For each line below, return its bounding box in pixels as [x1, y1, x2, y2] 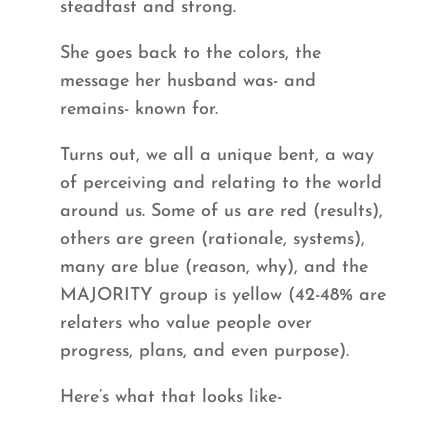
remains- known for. [59, 100, 218, 120]
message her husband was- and [59, 72, 316, 92]
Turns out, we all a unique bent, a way [59, 146, 374, 166]
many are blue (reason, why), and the [59, 258, 368, 278]
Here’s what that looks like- [59, 388, 282, 408]
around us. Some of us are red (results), [59, 202, 383, 222]
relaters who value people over [59, 314, 312, 334]
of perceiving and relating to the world [59, 174, 382, 194]
